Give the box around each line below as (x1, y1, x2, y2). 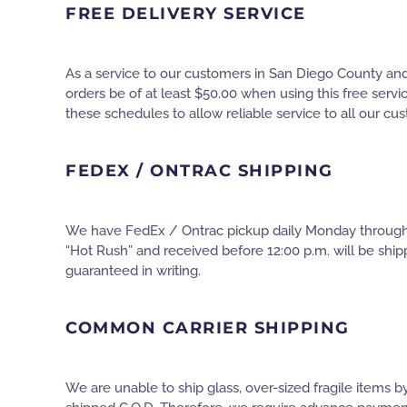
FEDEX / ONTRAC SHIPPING (65, 160, 333, 181)
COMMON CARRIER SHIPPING (65, 317, 350, 338)
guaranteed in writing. (65, 262, 201, 279)
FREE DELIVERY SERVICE (65, 3, 306, 24)
